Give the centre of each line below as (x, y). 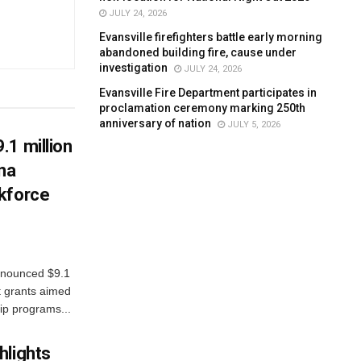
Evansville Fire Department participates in (208, 92)
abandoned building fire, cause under (198, 52)
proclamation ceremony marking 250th (203, 108)
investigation (134, 67)
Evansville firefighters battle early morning (211, 37)
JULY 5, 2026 (253, 124)
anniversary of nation (156, 123)
